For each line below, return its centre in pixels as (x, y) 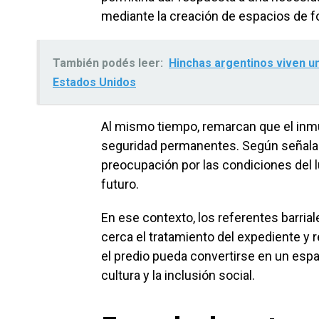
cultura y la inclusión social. (178, 275)
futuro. (120, 184)
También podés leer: (108, 63)
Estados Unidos (94, 82)
